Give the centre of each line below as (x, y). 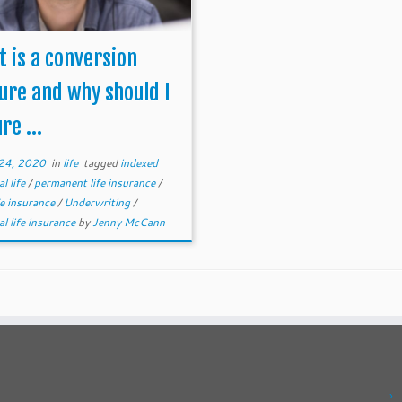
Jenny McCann (129, 222)
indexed (140, 163)
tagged (101, 163)
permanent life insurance (96, 183)
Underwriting (99, 202)
